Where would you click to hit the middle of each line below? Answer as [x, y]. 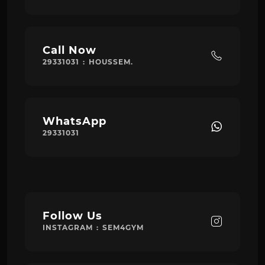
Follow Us [72, 216]
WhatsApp [75, 121]
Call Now [70, 50]
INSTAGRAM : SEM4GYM [93, 227]
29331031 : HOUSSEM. [88, 62]
